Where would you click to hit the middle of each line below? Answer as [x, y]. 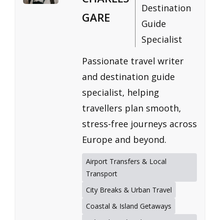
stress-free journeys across [139, 124]
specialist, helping [121, 93]
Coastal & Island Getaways [129, 206]
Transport [102, 174]
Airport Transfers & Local [126, 162]
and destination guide [128, 77]
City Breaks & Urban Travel [129, 190]
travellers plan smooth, [132, 108]
